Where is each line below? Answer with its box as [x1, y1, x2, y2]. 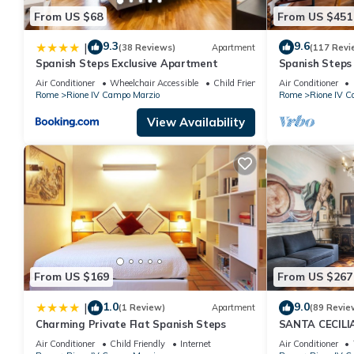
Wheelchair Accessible [110, 77, 198, 89]
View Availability [146, 115, 245, 130]
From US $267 [277, 269, 352, 284]
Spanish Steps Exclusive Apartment [36, 57, 218, 70]
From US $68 [34, 9, 103, 24]
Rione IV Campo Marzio [66, 89, 160, 101]
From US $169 [34, 269, 109, 284]
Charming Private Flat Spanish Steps [36, 317, 226, 330]
